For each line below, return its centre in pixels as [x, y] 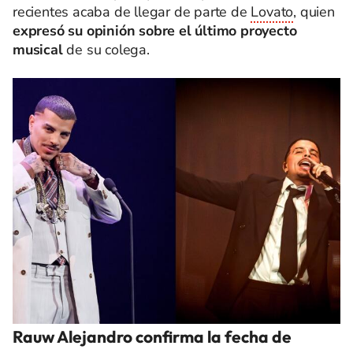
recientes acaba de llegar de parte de [132, 12]
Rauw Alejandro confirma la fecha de [152, 336]
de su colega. [108, 50]
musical [40, 50]
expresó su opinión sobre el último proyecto [155, 31]
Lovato [272, 12]
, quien [314, 12]
